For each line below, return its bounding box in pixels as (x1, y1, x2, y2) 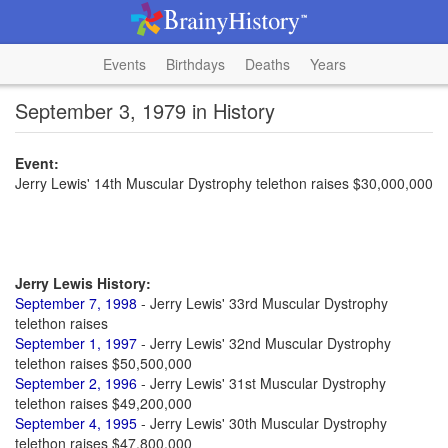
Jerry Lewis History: (15, 273, 151, 293)
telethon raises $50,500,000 (15, 353, 192, 373)
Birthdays (165, 54, 225, 74)
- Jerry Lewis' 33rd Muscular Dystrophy (137, 293, 388, 313)
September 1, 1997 (15, 333, 137, 353)
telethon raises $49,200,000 (15, 393, 192, 413)
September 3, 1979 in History (15, 96, 275, 125)
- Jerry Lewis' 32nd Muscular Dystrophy (137, 333, 391, 353)
